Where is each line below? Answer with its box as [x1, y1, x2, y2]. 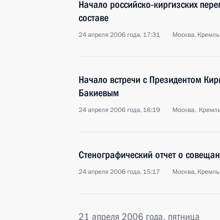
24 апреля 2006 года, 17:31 [79, 30, 160, 39]
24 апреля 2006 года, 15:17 [79, 167, 160, 176]
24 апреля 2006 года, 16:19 [79, 106, 160, 114]
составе [79, 12, 109, 24]
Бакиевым [79, 87, 119, 99]
